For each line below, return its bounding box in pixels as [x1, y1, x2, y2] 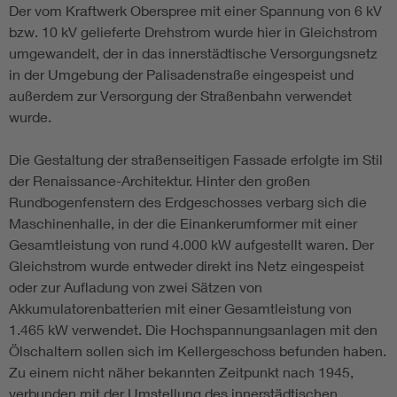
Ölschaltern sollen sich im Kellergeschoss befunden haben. [9, 342, 386, 360]
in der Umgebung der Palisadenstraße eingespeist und [9, 66, 354, 83]
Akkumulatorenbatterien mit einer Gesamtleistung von [9, 300, 352, 317]
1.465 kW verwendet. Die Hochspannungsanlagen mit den [9, 321, 378, 339]
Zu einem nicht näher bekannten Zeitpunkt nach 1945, [9, 363, 354, 381]
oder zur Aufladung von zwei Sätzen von [9, 278, 262, 296]
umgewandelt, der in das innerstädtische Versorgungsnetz [9, 44, 378, 62]
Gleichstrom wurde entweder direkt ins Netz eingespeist [9, 257, 364, 275]
